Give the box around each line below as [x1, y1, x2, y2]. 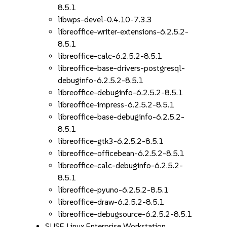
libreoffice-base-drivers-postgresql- [58, 63, 185, 73]
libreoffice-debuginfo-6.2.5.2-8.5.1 [58, 88, 183, 97]
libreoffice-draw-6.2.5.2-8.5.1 [58, 197, 165, 207]
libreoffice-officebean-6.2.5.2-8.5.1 [58, 148, 185, 158]
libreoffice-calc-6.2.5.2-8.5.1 [58, 51, 163, 61]
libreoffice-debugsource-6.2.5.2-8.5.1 [58, 209, 193, 219]
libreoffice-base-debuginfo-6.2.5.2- [58, 112, 185, 122]
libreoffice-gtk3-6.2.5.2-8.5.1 [58, 136, 164, 146]
